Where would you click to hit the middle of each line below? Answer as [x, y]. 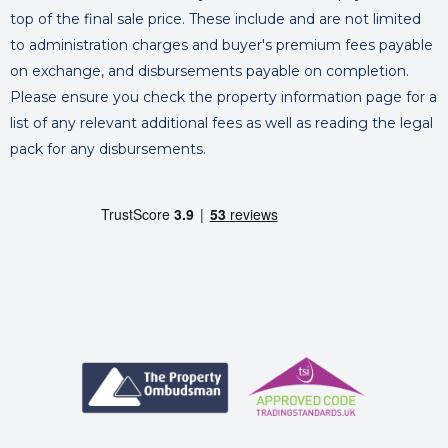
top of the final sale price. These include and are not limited [215, 19]
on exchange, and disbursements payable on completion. [209, 71]
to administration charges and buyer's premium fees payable [221, 45]
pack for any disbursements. [108, 149]
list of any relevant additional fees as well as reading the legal [221, 123]
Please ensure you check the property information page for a [223, 97]
